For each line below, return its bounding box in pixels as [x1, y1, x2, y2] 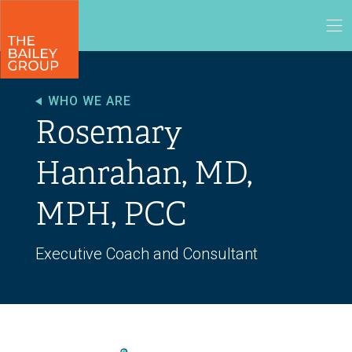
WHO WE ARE [47, 93, 131, 108]
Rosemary [35, 112, 182, 152]
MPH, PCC [35, 194, 186, 234]
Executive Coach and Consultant [35, 244, 258, 263]
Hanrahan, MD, [35, 153, 252, 193]
